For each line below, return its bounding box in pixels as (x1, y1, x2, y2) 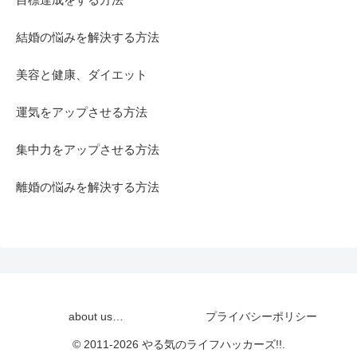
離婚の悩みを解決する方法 (16, 180, 159, 194)
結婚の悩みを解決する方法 (16, 30, 159, 45)
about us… (68, 310, 124, 324)
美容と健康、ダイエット (16, 68, 147, 82)
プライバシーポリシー (206, 310, 317, 324)
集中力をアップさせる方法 (16, 143, 159, 157)
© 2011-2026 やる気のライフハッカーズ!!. (72, 338, 285, 351)
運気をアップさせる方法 (16, 105, 147, 120)
